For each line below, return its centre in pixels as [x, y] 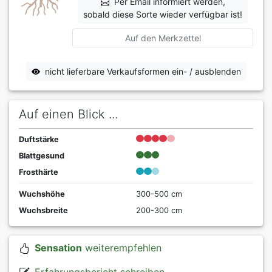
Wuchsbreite [43, 211]
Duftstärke [39, 140]
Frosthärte [39, 172]
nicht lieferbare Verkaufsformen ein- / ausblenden [143, 72]
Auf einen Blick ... [68, 114]
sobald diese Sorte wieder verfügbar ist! [163, 15]
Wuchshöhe [42, 194]
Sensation [58, 248]
